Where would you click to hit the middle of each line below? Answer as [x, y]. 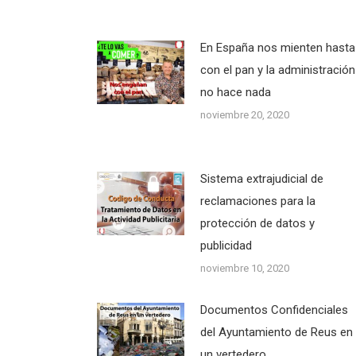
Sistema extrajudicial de [262, 179]
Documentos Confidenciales [274, 310]
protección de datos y [257, 223]
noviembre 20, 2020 [245, 115]
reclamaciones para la [258, 201]
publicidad [226, 246]
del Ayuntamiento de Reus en [277, 332]
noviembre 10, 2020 [245, 268]
